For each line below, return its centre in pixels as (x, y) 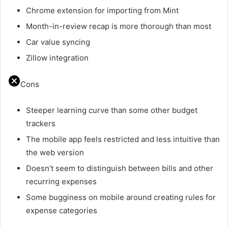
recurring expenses (61, 181)
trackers (41, 123)
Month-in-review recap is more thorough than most (119, 26)
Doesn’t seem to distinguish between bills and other (120, 168)
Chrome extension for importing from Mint (102, 10)
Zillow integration (57, 58)
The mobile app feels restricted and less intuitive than (123, 139)
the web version (55, 152)
